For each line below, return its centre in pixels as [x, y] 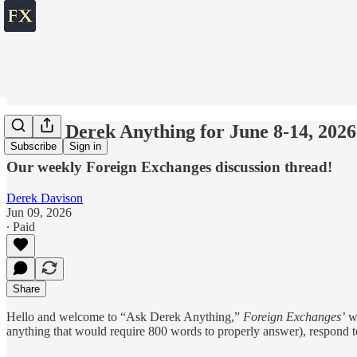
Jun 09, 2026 [39, 212]
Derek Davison [45, 198]
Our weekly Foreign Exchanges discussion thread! [169, 167]
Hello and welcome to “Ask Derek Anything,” [125, 316]
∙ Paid [21, 226]
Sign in [85, 147]
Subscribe [33, 147]
